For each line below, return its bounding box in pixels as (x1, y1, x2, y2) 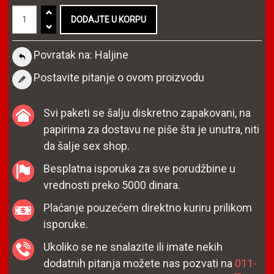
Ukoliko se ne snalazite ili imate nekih (43, 240, 223, 254)
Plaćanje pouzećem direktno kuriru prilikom (43, 201, 252, 215)
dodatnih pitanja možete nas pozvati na (43, 257, 235, 270)
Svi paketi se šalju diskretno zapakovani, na (43, 106, 251, 120)
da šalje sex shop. (43, 139, 130, 153)
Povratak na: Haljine (34, 48, 128, 62)
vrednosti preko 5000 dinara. (43, 179, 180, 192)
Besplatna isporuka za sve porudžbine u (43, 162, 235, 176)
